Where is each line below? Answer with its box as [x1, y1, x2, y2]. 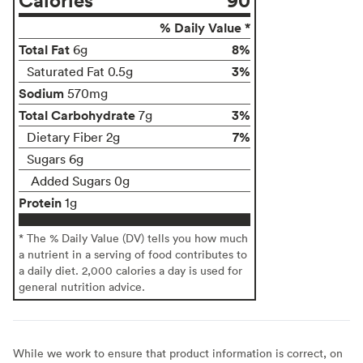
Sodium [19, 83, 64, 102]
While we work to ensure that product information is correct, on [13, 344, 343, 361]
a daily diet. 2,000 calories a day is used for [19, 262, 242, 278]
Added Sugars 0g [31, 172, 130, 189]
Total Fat [19, 40, 70, 58]
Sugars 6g [27, 150, 83, 167]
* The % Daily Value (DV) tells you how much [19, 229, 248, 246]
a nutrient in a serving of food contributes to [19, 246, 247, 262]
